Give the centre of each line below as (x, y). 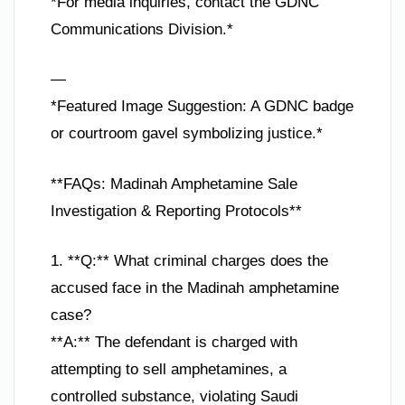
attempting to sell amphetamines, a (169, 370)
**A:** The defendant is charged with (174, 343)
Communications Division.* (142, 29)
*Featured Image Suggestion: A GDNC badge (202, 107)
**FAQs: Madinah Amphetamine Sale (174, 184)
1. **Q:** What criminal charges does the (189, 261)
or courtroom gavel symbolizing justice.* (187, 134)
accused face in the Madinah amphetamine (195, 288)
